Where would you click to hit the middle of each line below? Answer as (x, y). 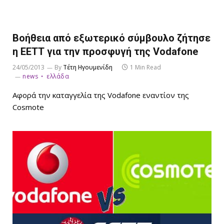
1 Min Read (145, 67)
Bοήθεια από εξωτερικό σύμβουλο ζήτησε (111, 38)
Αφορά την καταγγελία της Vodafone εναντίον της (101, 95)
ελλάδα (58, 76)
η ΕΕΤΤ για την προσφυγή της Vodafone (105, 51)
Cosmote (28, 107)
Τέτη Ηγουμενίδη (88, 67)
